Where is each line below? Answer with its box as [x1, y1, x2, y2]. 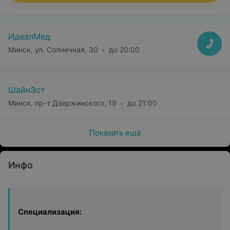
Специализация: [18, 207, 82, 217]
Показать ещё [89, 128, 141, 138]
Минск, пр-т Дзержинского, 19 [8, 98, 117, 107]
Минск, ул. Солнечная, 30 [8, 45, 98, 54]
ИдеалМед [8, 31, 50, 42]
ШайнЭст [8, 85, 45, 95]
